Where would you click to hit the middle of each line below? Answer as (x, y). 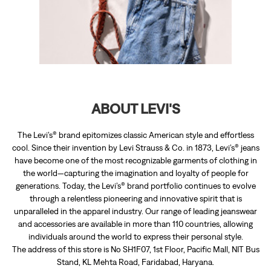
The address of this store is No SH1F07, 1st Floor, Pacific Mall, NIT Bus (135, 249)
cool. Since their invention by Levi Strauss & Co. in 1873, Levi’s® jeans (135, 147)
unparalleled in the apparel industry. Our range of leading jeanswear (135, 211)
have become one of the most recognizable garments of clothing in (135, 160)
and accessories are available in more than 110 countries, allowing (135, 224)
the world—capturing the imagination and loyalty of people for (135, 173)
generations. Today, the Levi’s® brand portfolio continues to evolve (135, 185)
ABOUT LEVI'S (135, 108)
